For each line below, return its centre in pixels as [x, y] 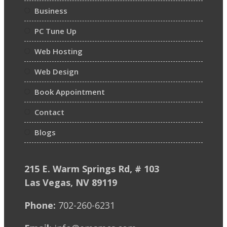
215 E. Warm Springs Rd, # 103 [92, 168]
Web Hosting [59, 51]
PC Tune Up [55, 31]
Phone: [40, 205]
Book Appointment [70, 91]
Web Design [56, 71]
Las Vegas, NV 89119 [71, 182]
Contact [49, 112]
